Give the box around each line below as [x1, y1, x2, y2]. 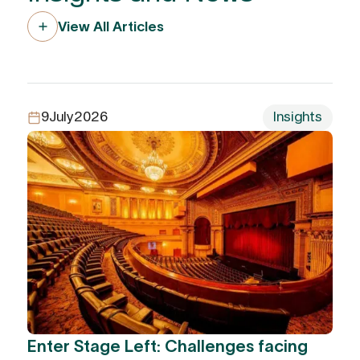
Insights [273, 110, 323, 125]
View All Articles [58, 18, 165, 35]
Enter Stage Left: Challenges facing [27, 336, 309, 355]
